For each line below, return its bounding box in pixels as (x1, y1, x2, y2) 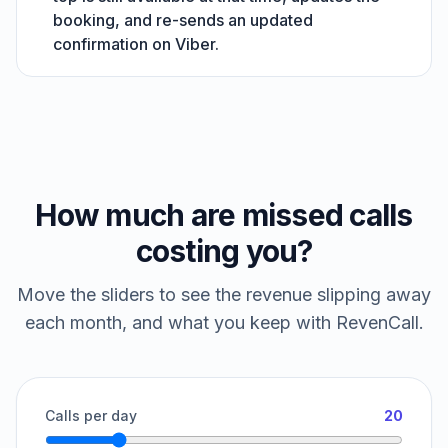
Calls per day (45, 407, 137, 424)
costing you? (135, 233, 313, 269)
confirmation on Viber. (53, 34, 219, 54)
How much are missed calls (35, 197, 413, 233)
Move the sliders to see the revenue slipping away (17, 284, 431, 305)
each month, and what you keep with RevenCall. (24, 312, 424, 333)
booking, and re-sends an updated (53, 10, 313, 30)
